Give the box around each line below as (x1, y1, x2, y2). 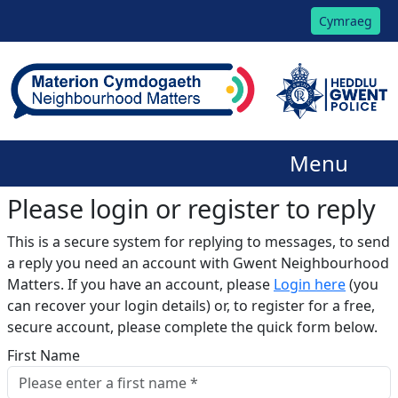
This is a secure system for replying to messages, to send (7, 232, 390, 252)
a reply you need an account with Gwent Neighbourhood (7, 253, 389, 274)
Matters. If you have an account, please (7, 275, 274, 295)
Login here (274, 275, 346, 295)
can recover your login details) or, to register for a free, (7, 296, 375, 316)
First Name (7, 346, 80, 366)
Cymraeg (319, 12, 372, 29)
